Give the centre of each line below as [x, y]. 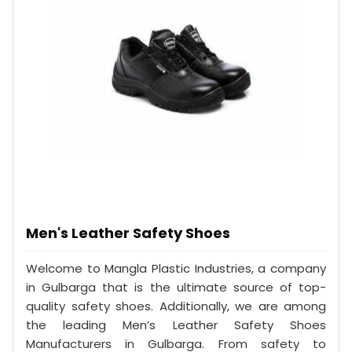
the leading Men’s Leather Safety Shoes [176, 325]
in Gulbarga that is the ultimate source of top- [176, 288]
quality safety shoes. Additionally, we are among [176, 306]
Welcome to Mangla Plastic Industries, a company [176, 269]
